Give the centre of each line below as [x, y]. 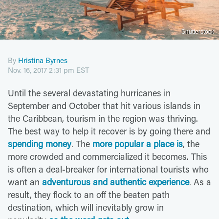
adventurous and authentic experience [116, 182]
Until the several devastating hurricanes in [89, 93]
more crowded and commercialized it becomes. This [108, 156]
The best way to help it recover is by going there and [109, 131]
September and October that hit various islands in [104, 105]
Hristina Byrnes [43, 60]
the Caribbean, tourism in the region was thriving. [103, 118]
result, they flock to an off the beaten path [89, 194]
